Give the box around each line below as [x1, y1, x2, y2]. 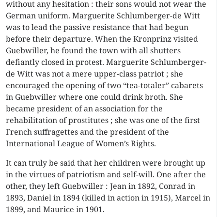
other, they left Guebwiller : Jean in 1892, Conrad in [6, 181, 195, 191]
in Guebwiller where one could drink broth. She [6, 92, 183, 102]
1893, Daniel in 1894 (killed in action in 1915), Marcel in [6, 192, 210, 203]
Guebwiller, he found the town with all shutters [6, 45, 181, 56]
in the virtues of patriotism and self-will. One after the [6, 169, 206, 180]
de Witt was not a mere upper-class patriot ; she [6, 68, 183, 79]
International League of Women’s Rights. [6, 138, 156, 149]
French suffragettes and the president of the [6, 126, 169, 137]
